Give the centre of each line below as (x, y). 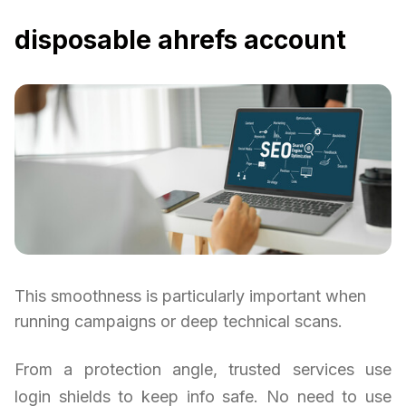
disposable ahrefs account (180, 39)
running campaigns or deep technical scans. (179, 321)
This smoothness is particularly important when (190, 295)
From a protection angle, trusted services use (203, 369)
